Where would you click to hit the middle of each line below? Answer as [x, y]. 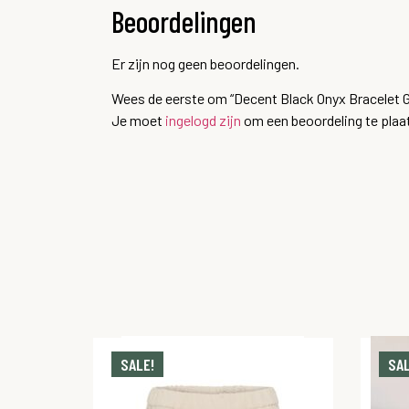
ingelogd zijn [203, 120]
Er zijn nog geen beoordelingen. [205, 63]
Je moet [138, 120]
